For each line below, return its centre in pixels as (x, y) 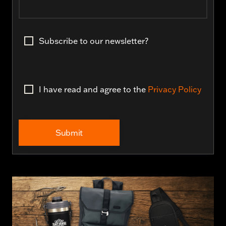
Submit (69, 132)
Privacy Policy (175, 89)
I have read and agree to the (93, 89)
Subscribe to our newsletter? (94, 41)
